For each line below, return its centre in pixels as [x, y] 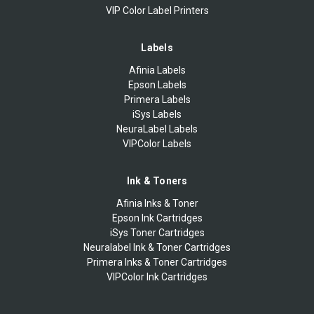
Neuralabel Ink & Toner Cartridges [157, 247]
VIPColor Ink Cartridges [157, 277]
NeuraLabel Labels [157, 129]
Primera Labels [157, 99]
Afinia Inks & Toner [157, 203]
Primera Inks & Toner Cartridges [157, 262]
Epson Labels [157, 84]
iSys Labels [157, 114]
